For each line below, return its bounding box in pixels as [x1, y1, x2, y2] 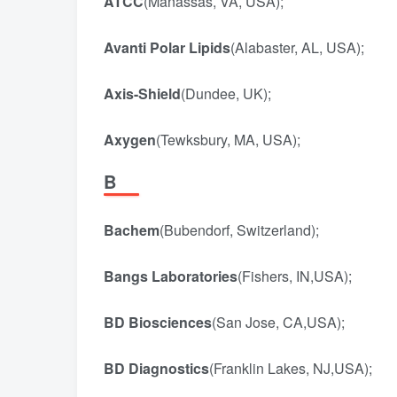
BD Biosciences [104, 312, 212, 332]
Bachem [104, 220, 160, 240]
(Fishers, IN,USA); [237, 266, 352, 286]
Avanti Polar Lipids [104, 37, 230, 58]
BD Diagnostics [104, 358, 209, 378]
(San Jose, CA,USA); [212, 312, 359, 332]
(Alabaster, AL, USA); [230, 37, 371, 58]
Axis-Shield [104, 83, 181, 104]
